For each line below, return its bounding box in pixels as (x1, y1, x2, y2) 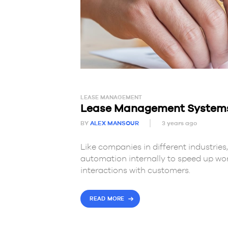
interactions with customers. (80, 166, 190, 175)
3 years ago (161, 120, 197, 126)
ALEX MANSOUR (90, 120, 139, 126)
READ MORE (90, 196, 125, 202)
